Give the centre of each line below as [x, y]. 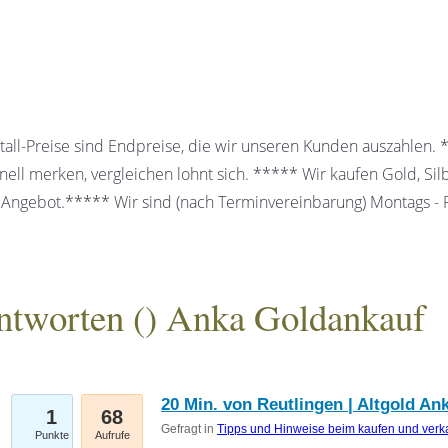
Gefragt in [189, 429]
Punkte [51, 435]
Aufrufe [112, 435]
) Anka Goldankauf [285, 316]
